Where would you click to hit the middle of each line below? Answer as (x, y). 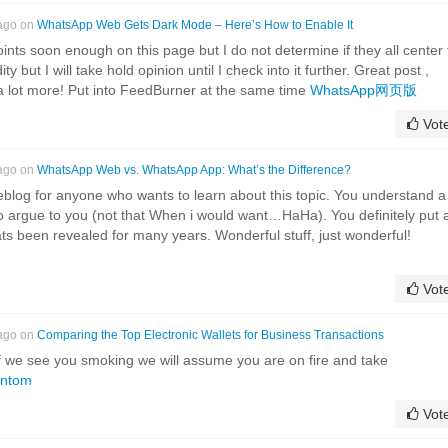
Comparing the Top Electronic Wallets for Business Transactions (210, 334)
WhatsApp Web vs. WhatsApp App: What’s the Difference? (194, 169)
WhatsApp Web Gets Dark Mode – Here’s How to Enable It (195, 24)
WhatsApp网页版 (363, 89)
